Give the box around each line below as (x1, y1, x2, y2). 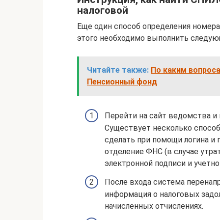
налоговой (77, 4, 128, 16)
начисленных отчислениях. (105, 201, 203, 211)
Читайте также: (87, 65, 149, 75)
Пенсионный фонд (87, 77, 157, 87)
